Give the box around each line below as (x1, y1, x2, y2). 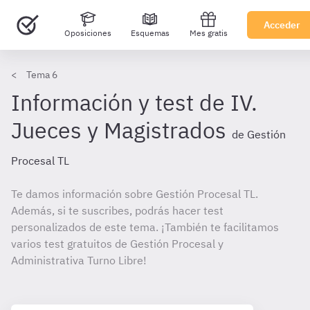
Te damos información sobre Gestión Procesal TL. (11, 187, 258, 201)
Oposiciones (64, 28, 111, 38)
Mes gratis (189, 28, 228, 38)
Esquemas (131, 28, 170, 38)
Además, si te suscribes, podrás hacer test (11, 203, 224, 217)
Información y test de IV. (11, 88, 257, 117)
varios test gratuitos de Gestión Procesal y (11, 237, 224, 250)
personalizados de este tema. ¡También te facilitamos (11, 220, 279, 234)
